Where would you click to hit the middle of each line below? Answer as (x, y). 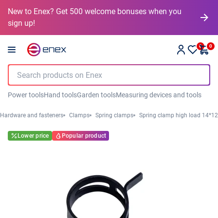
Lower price (33, 136)
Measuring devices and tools (159, 95)
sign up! (21, 23)
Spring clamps (114, 115)
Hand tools (60, 95)
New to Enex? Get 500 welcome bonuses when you (95, 11)
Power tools (26, 95)
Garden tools (96, 95)
